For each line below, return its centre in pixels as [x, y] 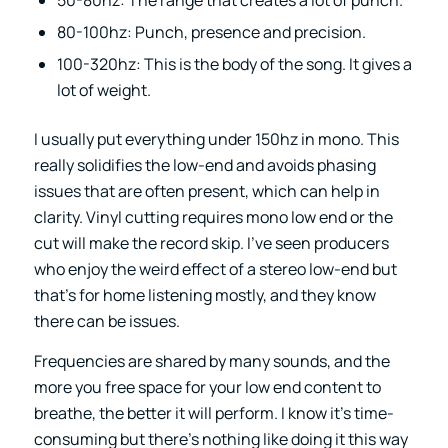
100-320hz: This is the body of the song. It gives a [234, 64]
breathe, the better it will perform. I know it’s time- [213, 412]
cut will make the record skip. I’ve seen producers [211, 243]
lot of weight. [103, 90]
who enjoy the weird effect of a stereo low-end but [215, 269]
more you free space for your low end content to [207, 386]
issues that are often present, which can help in [206, 191]
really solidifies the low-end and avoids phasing [204, 165]
